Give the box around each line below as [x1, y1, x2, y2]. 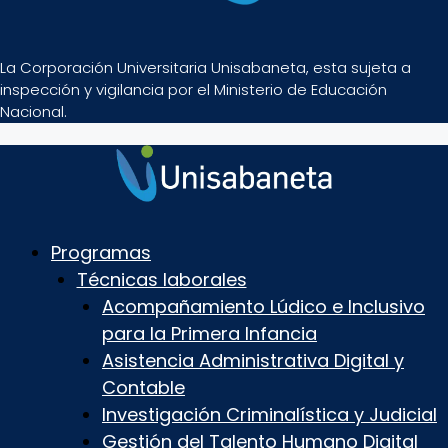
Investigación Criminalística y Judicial [102, 401, 437, 427]
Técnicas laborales [76, 266, 247, 292]
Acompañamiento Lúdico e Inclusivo [102, 293, 425, 319]
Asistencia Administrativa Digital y [102, 347, 404, 373]
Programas [51, 239, 151, 265]
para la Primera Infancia [102, 320, 317, 346]
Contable [102, 374, 185, 400]
